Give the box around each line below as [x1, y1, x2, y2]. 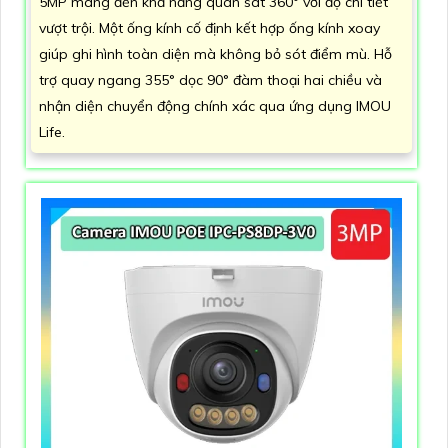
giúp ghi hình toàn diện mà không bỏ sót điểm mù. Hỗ [39, 44, 392, 63]
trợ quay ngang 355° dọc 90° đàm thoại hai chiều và [39, 70, 382, 89]
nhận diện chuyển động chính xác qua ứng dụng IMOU [39, 96, 391, 115]
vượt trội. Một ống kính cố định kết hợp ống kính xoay [39, 18, 380, 37]
